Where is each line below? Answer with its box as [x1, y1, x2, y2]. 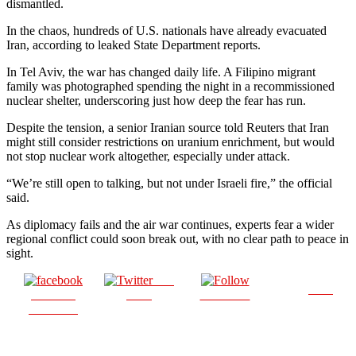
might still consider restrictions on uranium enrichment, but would [6, 134, 335, 149]
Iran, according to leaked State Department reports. [6, 37, 261, 52]
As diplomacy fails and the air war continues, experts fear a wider [6, 217, 334, 231]
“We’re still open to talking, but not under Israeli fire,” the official [6, 176, 332, 190]
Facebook [29, 301, 78, 315]
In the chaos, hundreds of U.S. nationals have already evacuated [6, 23, 327, 37]
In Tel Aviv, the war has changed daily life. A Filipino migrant [6, 64, 315, 79]
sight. [6, 246, 33, 260]
